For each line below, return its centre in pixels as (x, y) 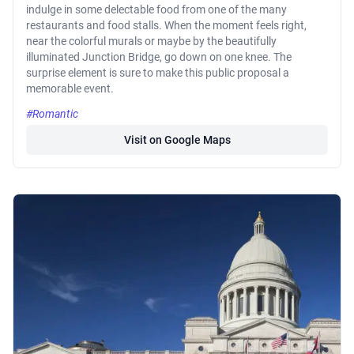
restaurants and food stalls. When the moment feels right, (166, 26)
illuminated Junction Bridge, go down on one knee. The (159, 57)
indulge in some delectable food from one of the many (156, 10)
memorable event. (70, 89)
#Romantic (52, 114)
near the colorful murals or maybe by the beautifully (151, 41)
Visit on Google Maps (177, 140)
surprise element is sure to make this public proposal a (158, 73)
